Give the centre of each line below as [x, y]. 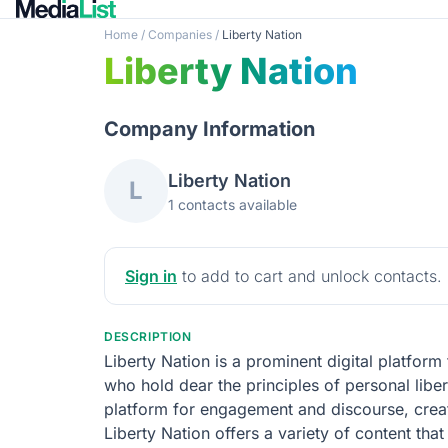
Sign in [151, 275]
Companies [180, 34]
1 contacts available [232, 204]
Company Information [209, 128]
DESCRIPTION [148, 336]
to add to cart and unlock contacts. [309, 275]
